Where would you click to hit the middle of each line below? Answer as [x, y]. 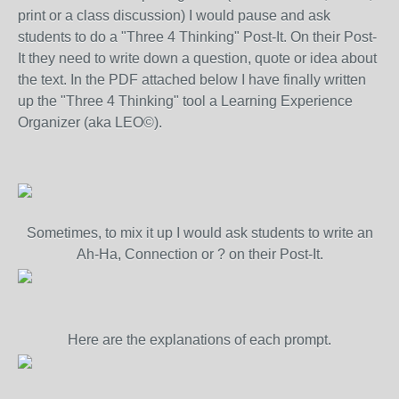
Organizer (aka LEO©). [90, 122]
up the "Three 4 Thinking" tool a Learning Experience [185, 101]
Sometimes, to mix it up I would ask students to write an [199, 233]
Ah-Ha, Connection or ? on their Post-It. [199, 254]
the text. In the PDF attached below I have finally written [192, 80]
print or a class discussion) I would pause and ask [174, 16]
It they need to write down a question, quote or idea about [197, 58]
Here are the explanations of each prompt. [199, 340]
